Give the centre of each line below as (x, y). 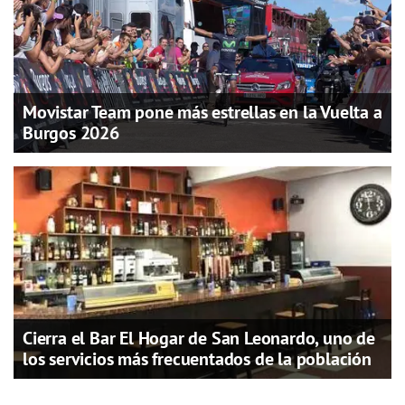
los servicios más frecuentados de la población (197, 358)
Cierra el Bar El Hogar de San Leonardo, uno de (199, 338)
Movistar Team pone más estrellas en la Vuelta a (202, 112)
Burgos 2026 (71, 132)
